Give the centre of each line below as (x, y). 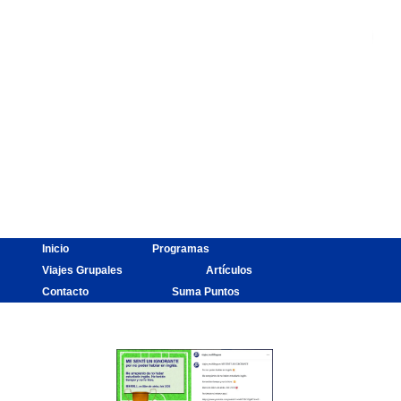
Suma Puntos (206, 292)
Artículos (230, 271)
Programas (181, 249)
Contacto (65, 292)
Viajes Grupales (82, 271)
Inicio (55, 249)
